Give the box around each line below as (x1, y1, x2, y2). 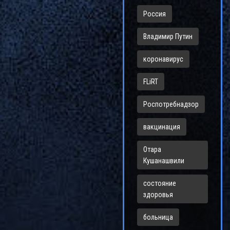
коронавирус (143, 55, 183, 63)
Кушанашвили (143, 157, 184, 165)
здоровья (143, 190, 173, 199)
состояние (143, 179, 176, 187)
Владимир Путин (143, 32, 193, 41)
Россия (143, 10, 166, 18)
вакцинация (143, 123, 180, 131)
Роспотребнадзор (143, 100, 199, 108)
